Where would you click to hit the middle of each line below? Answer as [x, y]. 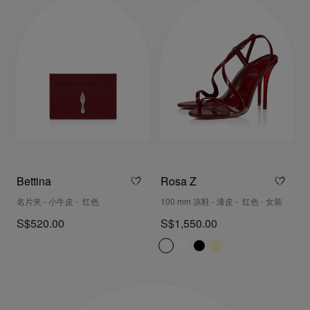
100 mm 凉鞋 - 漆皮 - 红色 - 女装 [221, 203]
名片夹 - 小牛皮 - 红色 [58, 203]
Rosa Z [179, 183]
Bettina [34, 183]
